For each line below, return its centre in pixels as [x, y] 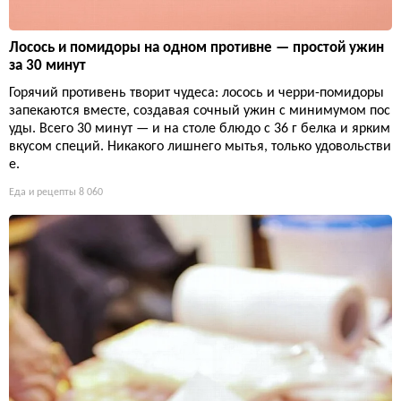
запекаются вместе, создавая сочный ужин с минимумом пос [200, 111]
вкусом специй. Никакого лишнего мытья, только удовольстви [200, 147]
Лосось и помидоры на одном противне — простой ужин [196, 48]
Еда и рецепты [43, 193]
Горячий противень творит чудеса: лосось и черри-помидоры [196, 94]
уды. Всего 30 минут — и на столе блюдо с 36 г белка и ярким [200, 129]
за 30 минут [47, 66]
